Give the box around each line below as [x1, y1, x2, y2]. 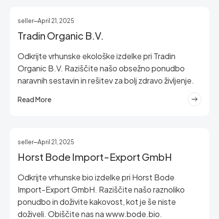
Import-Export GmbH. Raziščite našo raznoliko [18, 184, 185, 195]
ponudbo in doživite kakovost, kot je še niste [18, 197, 176, 207]
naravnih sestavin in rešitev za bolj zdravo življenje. [18, 75, 194, 86]
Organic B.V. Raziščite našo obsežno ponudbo [18, 63, 185, 73]
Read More [18, 95, 51, 104]
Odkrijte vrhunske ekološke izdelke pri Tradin [18, 51, 175, 61]
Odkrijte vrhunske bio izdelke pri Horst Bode [18, 172, 175, 182]
